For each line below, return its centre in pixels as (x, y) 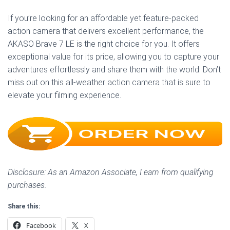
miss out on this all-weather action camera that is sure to (109, 83)
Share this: (24, 207)
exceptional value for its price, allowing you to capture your (113, 57)
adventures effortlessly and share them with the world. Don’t (114, 70)
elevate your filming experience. (64, 95)
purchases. (27, 185)
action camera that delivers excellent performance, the (106, 31)
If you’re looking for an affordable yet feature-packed (103, 18)
